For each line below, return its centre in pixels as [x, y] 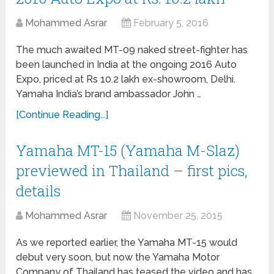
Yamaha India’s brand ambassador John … [109, 94]
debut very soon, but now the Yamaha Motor [118, 257]
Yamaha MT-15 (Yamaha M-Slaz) [128, 151]
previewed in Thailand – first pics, [132, 171]
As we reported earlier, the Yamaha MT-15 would [127, 243]
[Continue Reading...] [62, 115]
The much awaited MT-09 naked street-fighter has [132, 50]
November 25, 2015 [178, 216]
